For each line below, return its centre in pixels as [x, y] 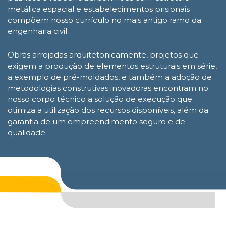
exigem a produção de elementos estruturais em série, [112, 66]
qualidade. [27, 132]
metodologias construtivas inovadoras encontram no [108, 88]
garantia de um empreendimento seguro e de [96, 121]
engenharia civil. [38, 31]
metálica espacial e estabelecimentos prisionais [99, 9]
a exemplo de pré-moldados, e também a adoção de [110, 77]
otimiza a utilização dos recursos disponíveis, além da [108, 110]
